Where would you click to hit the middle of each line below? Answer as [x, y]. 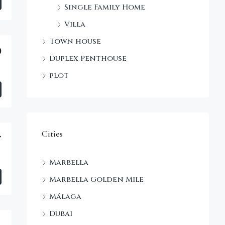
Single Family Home [105, 7]
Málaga [65, 196]
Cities [52, 133]
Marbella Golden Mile [96, 179]
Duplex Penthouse [88, 58]
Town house [75, 41]
